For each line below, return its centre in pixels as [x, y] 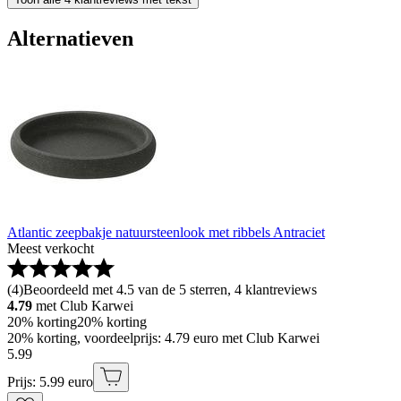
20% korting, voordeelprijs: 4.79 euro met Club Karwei [163, 337]
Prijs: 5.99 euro [50, 381]
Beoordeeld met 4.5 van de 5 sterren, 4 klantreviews [170, 289]
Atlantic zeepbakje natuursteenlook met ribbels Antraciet [166, 232]
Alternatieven [70, 38]
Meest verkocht [51, 248]
